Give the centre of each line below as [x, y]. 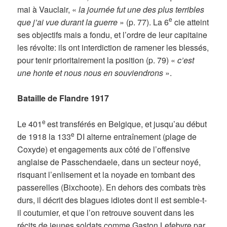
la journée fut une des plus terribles [141, 9]
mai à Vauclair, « [47, 9]
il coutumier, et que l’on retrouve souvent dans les [106, 212]
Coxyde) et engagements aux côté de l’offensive [104, 149]
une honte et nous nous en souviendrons [91, 72]
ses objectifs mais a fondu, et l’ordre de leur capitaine [112, 34]
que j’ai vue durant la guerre [69, 22]
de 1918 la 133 [44, 136]
